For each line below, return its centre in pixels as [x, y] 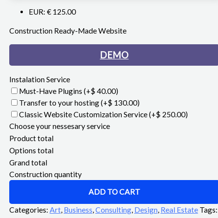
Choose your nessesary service [59, 126]
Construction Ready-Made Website [68, 31]
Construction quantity [45, 174]
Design [146, 209]
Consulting [113, 209]
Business [78, 209]
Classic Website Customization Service [84, 114]
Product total [31, 138]
